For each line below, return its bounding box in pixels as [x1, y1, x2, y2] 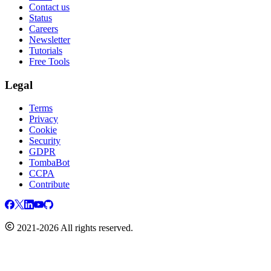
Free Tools [29, 56, 70, 67]
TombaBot [29, 157, 70, 168]
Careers [29, 23, 58, 34]
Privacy [29, 114, 58, 125]
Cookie [29, 125, 57, 135]
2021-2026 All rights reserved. [15, 223, 133, 233]
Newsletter [29, 34, 70, 45]
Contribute [29, 179, 70, 190]
